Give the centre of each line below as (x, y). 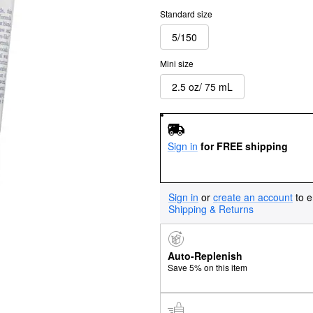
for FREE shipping (244, 146)
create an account (253, 197)
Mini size (177, 63)
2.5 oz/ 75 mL (202, 86)
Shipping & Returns (211, 209)
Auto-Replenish (205, 256)
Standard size (186, 14)
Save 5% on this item (207, 268)
